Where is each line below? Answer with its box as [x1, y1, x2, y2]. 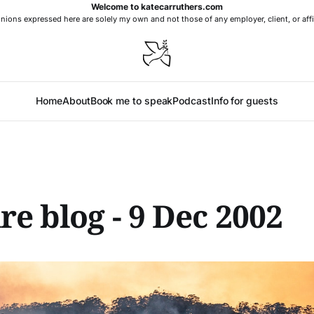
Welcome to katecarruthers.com [91, 1, 223, 12]
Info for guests [210, 95, 278, 107]
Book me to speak [90, 95, 173, 107]
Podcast [172, 95, 211, 107]
